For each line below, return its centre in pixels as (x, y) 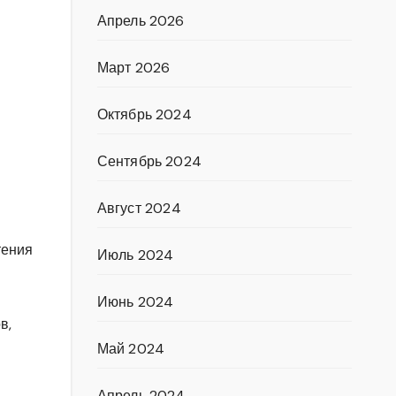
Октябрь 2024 (144, 114)
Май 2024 (131, 349)
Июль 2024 (135, 255)
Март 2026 (133, 68)
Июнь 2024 (135, 302)
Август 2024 (139, 208)
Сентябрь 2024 (149, 161)
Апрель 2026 (141, 21)
